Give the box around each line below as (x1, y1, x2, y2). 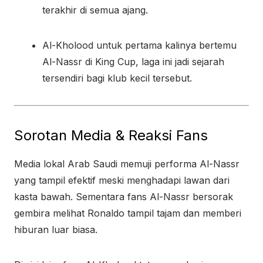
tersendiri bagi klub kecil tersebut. (42, 72, 192, 84)
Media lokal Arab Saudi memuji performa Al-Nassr (14, 158, 240, 170)
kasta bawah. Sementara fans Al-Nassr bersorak (14, 191, 233, 203)
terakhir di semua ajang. (42, 4, 148, 16)
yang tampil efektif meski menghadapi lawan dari (14, 174, 230, 186)
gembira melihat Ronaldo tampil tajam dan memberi (14, 207, 241, 219)
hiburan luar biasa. (14, 224, 97, 235)
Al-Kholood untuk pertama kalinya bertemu (42, 39, 237, 51)
